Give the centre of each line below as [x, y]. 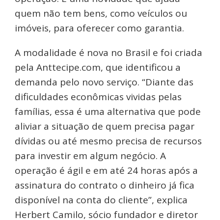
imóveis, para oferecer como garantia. [99, 28]
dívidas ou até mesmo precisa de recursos [108, 141]
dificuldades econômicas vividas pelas [98, 97]
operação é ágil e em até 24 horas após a [106, 171]
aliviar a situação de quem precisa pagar [105, 126]
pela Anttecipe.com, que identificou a [98, 68]
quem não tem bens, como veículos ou [101, 14]
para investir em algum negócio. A [90, 156]
